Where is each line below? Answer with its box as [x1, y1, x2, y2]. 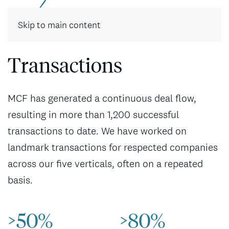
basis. [8, 173, 33, 187]
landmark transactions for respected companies [8, 141, 218, 154]
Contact [185, 12, 207, 21]
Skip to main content [18, 19, 101, 31]
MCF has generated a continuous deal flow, [8, 91, 196, 105]
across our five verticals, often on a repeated [8, 157, 203, 170]
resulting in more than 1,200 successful [8, 108, 179, 121]
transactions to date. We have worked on [8, 124, 187, 138]
